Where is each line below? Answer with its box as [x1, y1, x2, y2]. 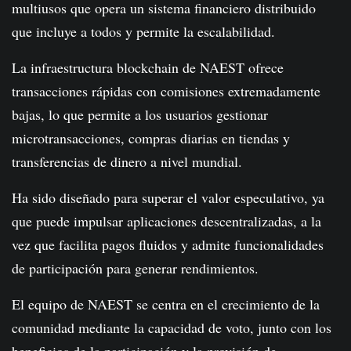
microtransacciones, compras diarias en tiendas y [12, 128, 290, 148]
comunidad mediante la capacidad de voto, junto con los [12, 318, 331, 338]
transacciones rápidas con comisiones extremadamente [12, 81, 320, 101]
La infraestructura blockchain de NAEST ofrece [12, 58, 284, 78]
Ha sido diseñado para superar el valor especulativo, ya [12, 188, 324, 208]
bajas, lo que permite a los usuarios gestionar [12, 105, 268, 125]
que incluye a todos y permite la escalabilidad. [12, 22, 275, 42]
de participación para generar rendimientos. [12, 259, 259, 278]
